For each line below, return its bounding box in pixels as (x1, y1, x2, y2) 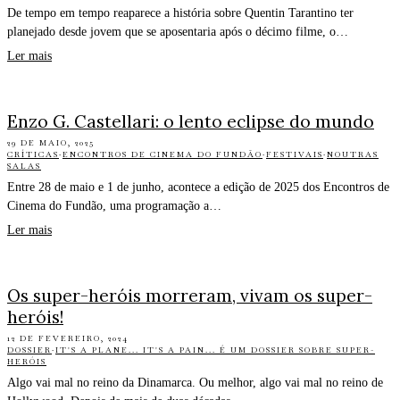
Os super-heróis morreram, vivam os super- (7, 284, 372, 306)
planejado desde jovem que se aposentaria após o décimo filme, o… (7, 25, 348, 39)
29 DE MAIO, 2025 (7, 137, 95, 149)
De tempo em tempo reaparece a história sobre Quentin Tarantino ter (7, 6, 354, 21)
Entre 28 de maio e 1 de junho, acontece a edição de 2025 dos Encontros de (7, 180, 389, 195)
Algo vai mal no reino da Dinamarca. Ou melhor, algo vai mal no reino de (7, 375, 383, 389)
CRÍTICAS (7, 149, 59, 161)
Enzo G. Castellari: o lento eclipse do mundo (7, 111, 374, 133)
